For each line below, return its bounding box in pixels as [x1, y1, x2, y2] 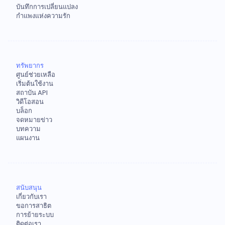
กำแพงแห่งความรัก [16, 11, 70, 21]
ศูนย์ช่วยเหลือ [16, 69, 55, 79]
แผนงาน [16, 133, 40, 143]
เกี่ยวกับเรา [16, 191, 47, 201]
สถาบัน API [16, 87, 48, 97]
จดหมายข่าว [16, 115, 52, 125]
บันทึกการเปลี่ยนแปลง [16, 2, 78, 12]
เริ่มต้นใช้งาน [16, 78, 53, 88]
